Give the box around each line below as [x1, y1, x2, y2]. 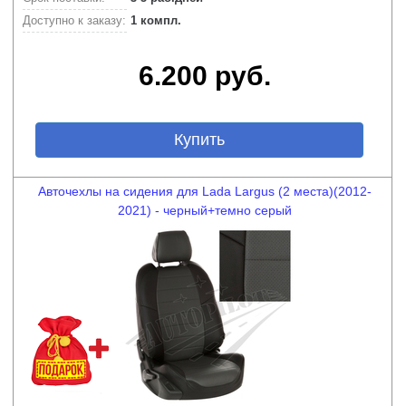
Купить [146, 130, 252, 149]
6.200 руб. [139, 61, 271, 91]
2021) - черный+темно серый [118, 203, 292, 217]
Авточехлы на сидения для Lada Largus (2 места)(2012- [38, 184, 372, 198]
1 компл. [127, 14, 181, 27]
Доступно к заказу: [23, 14, 126, 27]
